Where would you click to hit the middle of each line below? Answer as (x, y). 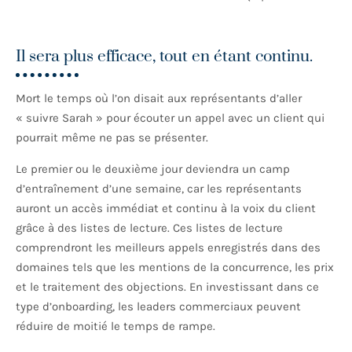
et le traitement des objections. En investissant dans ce (167, 287)
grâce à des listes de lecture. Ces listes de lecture (149, 228)
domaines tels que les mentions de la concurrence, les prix (175, 268)
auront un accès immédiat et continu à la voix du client (166, 209)
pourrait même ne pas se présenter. (114, 138)
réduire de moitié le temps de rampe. (117, 326)
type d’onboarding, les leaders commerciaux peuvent (158, 307)
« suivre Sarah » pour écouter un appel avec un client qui (170, 118)
